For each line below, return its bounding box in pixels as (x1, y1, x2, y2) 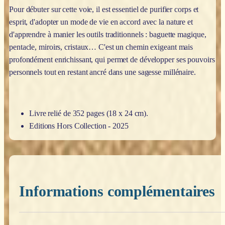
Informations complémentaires (19, 182, 215, 199)
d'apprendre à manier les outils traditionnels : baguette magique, (9, 30, 206, 39)
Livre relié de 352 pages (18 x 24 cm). (29, 108, 149, 118)
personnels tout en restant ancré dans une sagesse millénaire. (9, 67, 196, 76)
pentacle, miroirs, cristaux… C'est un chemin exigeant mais (9, 42, 193, 51)
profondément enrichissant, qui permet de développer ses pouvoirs (9, 55, 215, 64)
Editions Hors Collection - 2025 (29, 121, 129, 130)
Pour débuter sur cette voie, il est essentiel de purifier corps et (9, 5, 199, 14)
